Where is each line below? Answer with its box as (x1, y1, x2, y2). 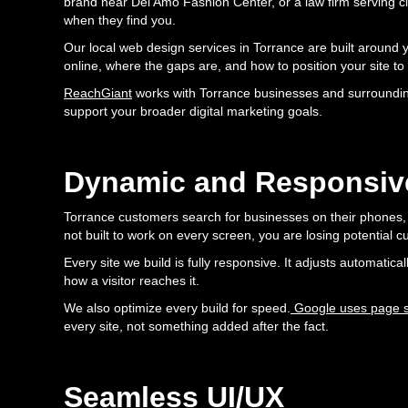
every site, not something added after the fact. (64, 319, 329, 334)
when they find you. (64, 13, 176, 28)
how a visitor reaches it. (64, 273, 199, 289)
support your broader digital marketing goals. (64, 104, 322, 119)
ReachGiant (64, 86, 132, 101)
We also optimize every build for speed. (64, 301, 291, 316)
